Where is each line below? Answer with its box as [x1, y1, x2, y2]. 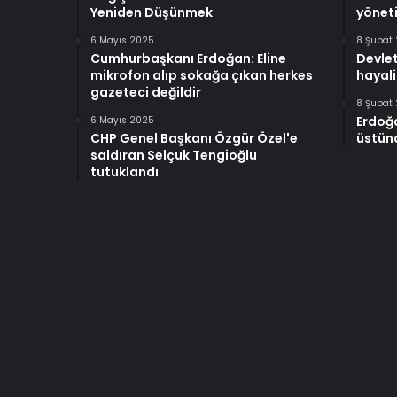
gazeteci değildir [90, 82, 201, 101]
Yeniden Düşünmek [90, 3, 213, 21]
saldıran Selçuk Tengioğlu [90, 145, 257, 164]
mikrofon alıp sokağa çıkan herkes [90, 66, 313, 84]
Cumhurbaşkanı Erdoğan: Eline [90, 49, 286, 67]
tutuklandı [90, 162, 159, 181]
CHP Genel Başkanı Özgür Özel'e [90, 128, 298, 147]
